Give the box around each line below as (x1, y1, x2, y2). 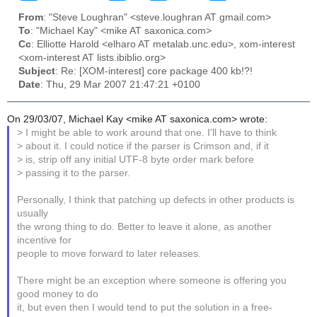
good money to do (17, 288, 99, 299)
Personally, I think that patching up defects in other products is (17, 194, 295, 205)
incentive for (17, 234, 72, 246)
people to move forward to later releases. (17, 248, 202, 259)
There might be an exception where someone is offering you (17, 275, 287, 286)
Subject (18, 66, 55, 77)
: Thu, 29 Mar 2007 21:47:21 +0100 (40, 79, 200, 91)
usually (17, 207, 49, 219)
